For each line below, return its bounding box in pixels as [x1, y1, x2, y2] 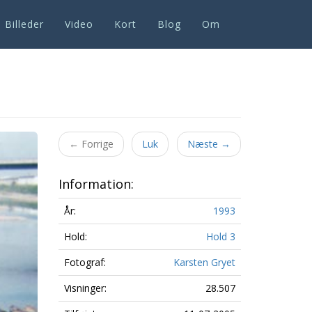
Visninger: [63, 281, 107, 295]
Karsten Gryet [173, 256, 235, 269]
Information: [58, 175, 134, 192]
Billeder [5, 17, 44, 31]
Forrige [78, 137, 114, 150]
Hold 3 [205, 230, 235, 243]
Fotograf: [63, 256, 106, 269]
